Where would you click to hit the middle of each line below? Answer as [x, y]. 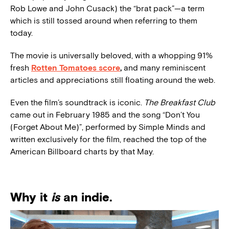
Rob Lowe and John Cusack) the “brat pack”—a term [107, 8]
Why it [31, 197]
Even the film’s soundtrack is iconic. [77, 102]
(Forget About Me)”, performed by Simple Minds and [108, 127]
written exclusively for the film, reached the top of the [108, 139]
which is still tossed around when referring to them [104, 20]
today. [21, 33]
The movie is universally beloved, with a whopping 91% [111, 55]
